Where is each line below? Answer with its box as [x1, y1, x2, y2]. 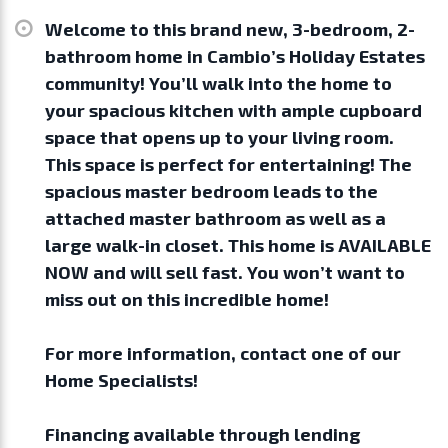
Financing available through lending [45, 422, 361, 445]
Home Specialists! [45, 368, 199, 391]
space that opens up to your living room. [45, 125, 395, 148]
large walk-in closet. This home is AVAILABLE [45, 233, 432, 256]
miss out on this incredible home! [45, 287, 330, 310]
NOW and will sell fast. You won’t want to [45, 260, 406, 283]
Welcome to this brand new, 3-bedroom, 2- [45, 17, 416, 40]
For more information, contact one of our [45, 341, 402, 364]
